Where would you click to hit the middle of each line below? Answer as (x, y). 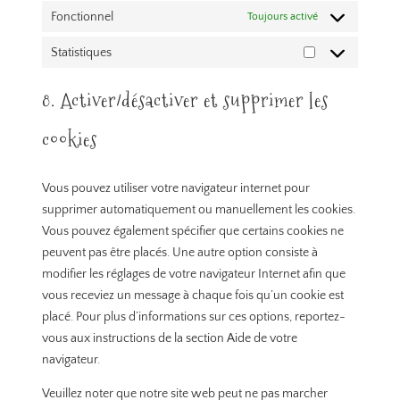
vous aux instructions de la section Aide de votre (170, 339)
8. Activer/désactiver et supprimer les (186, 101)
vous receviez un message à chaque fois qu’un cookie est (193, 296)
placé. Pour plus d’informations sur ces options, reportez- (194, 317)
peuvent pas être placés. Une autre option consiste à (180, 253)
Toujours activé (282, 16)
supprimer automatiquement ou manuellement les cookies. (199, 210)
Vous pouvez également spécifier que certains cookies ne (193, 232)
